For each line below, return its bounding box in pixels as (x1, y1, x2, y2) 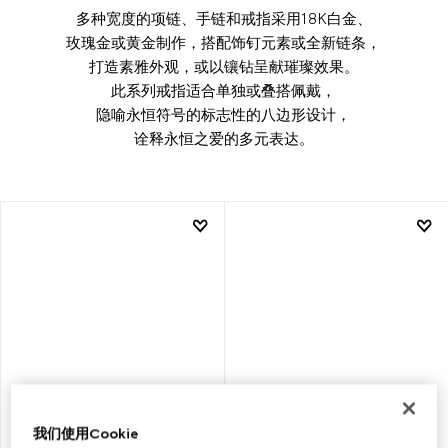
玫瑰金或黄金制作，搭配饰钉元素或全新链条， (66, 33, 382, 52)
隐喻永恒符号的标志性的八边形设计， (96, 105, 352, 124)
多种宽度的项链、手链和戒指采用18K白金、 (75, 9, 372, 28)
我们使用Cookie (33, 425, 139, 443)
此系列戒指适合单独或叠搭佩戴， (111, 81, 337, 100)
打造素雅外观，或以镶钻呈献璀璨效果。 (88, 57, 359, 76)
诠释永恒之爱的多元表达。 (133, 129, 314, 148)
